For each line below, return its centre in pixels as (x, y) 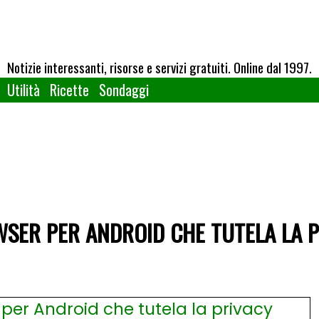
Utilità (23, 90)
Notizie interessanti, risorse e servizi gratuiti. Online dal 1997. (159, 67)
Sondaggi (124, 90)
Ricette (69, 90)
